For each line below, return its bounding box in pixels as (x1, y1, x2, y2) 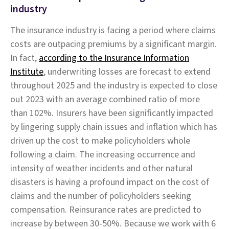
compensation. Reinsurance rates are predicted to (10, 203, 201, 216)
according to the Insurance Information (39, 52, 189, 64)
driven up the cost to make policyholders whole (10, 134, 190, 147)
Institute (10, 65, 43, 78)
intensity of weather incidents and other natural (10, 162, 193, 175)
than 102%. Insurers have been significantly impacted (10, 107, 213, 120)
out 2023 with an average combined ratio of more (10, 93, 200, 106)
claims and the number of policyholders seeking (10, 190, 191, 202)
